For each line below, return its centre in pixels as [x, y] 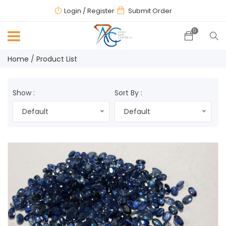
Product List [57, 59]
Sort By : [128, 93]
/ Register [98, 11]
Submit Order [150, 11]
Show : [24, 93]
